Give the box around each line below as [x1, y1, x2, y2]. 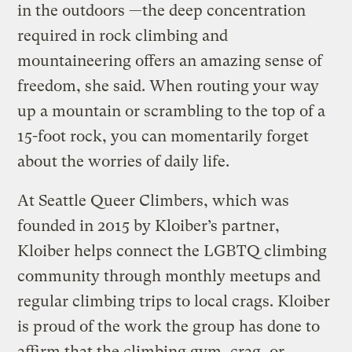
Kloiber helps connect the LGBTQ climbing [17, 242, 328, 261]
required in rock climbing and [17, 27, 229, 46]
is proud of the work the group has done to [17, 317, 321, 336]
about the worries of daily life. [17, 152, 230, 171]
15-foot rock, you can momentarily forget [17, 127, 310, 146]
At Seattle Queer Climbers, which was [17, 192, 290, 211]
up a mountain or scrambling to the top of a [17, 102, 326, 121]
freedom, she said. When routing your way [17, 77, 320, 96]
